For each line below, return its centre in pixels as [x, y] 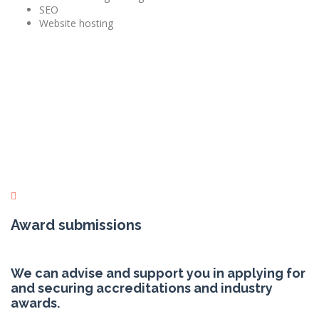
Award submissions [76, 225]
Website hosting [76, 23]
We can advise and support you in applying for [158, 273]
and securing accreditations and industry [142, 288]
